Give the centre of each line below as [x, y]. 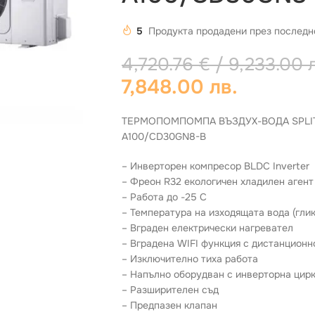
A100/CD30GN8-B [164, 136]
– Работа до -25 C [164, 197]
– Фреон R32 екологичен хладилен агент [218, 181]
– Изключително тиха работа [190, 259]
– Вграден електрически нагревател [207, 228]
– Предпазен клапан [169, 305]
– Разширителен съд [170, 290]
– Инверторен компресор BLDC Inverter [216, 166]
